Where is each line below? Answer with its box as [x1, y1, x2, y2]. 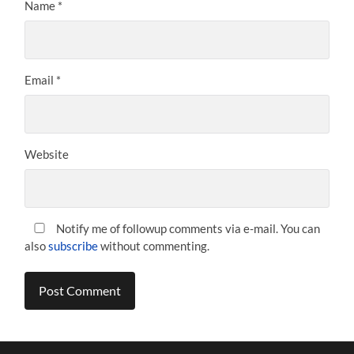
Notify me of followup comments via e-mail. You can [54, 220, 321, 235]
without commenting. [98, 238, 210, 253]
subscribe [48, 238, 99, 253]
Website [24, 146, 70, 161]
